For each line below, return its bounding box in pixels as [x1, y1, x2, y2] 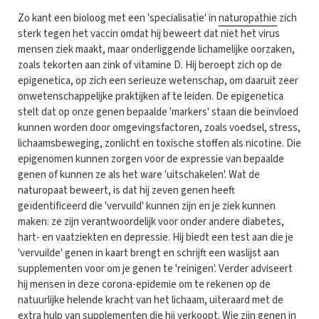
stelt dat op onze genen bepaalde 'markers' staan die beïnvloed [18, 104, 298, 120]
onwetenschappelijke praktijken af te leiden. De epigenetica [18, 88, 283, 104]
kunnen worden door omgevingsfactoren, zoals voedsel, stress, [18, 120, 300, 135]
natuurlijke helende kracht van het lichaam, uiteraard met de [18, 292, 283, 308]
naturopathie [219, 10, 277, 26]
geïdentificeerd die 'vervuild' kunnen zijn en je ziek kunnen [18, 198, 276, 214]
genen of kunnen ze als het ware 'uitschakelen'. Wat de [18, 167, 260, 182]
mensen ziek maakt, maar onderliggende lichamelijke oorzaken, [18, 41, 295, 57]
